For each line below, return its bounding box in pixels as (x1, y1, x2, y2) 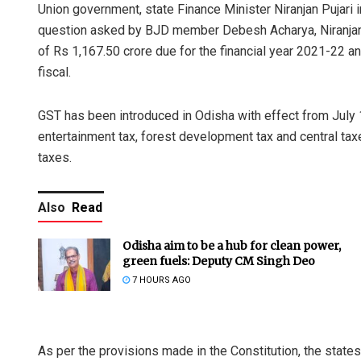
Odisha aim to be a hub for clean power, (122, 239, 341, 254)
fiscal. (38, 64, 71, 81)
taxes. (38, 150, 72, 166)
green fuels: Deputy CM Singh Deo (122, 254, 315, 269)
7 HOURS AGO (130, 275, 191, 286)
